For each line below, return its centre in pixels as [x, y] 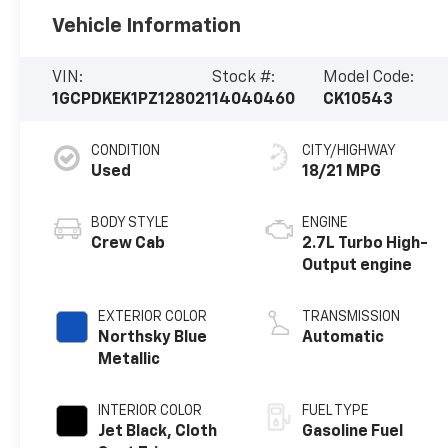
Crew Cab [128, 243]
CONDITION [126, 150]
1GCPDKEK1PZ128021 [132, 99]
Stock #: [244, 77]
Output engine [357, 265]
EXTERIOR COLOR [153, 316]
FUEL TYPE [336, 410]
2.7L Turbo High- [365, 243]
